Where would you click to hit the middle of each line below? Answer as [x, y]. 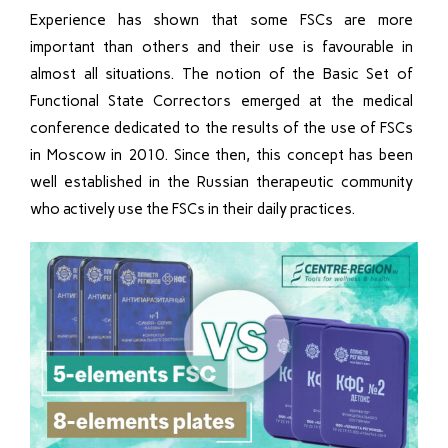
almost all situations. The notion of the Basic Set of [221, 73]
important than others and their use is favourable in [221, 46]
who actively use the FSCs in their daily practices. [192, 208]
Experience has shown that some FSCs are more [221, 19]
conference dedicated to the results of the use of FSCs [221, 127]
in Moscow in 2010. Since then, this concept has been [221, 154]
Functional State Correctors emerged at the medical [221, 100]
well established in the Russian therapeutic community [221, 181]
